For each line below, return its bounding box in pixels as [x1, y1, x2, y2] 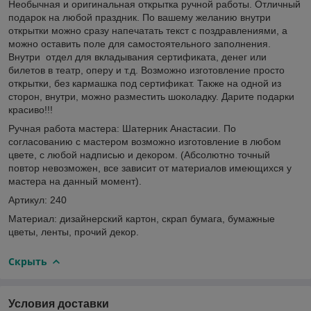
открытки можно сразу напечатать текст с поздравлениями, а [8, 24, 287, 36]
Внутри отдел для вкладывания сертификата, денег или [8, 51, 267, 62]
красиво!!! [8, 103, 53, 115]
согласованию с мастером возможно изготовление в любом [8, 135, 281, 147]
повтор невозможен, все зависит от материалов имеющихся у [8, 162, 292, 174]
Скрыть [8, 254, 47, 268]
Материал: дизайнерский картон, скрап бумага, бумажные [8, 212, 275, 224]
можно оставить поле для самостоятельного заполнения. [8, 37, 271, 49]
